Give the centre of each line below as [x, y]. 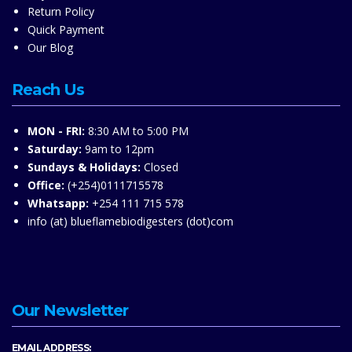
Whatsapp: [58, 203]
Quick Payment [66, 30]
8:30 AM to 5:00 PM [137, 131]
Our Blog [50, 48]
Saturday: [55, 149]
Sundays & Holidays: [84, 167]
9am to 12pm [118, 149]
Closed [159, 167]
